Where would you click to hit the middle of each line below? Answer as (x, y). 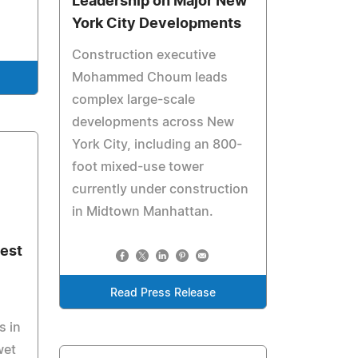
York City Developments (157, 24)
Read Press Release (163, 294)
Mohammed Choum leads (150, 78)
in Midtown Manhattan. (143, 212)
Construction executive (144, 56)
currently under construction (161, 190)
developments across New (153, 123)
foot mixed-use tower (138, 167)
